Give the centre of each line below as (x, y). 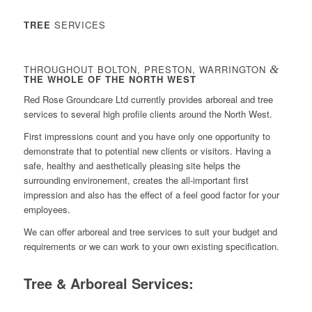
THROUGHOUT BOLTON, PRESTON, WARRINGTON (146, 70)
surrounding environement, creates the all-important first (136, 180)
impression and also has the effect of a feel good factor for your (151, 195)
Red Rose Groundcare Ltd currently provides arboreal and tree (148, 100)
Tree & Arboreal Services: (108, 283)
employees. (47, 210)
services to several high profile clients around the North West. (148, 114)
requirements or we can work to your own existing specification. (151, 247)
